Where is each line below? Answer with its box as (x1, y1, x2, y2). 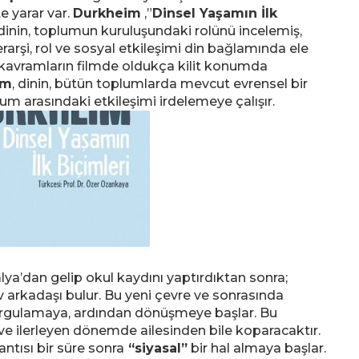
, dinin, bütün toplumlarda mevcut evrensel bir (12, 76, 308, 91)
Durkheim (73, 6, 141, 21)
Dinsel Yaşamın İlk (152, 6, 277, 21)
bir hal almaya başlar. (188, 341, 326, 356)
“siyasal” (124, 341, 188, 356)
